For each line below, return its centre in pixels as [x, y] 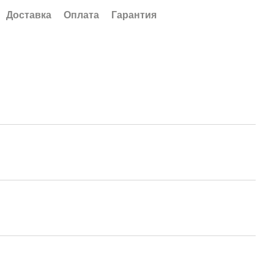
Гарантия [134, 15]
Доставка [29, 15]
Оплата [81, 15]
